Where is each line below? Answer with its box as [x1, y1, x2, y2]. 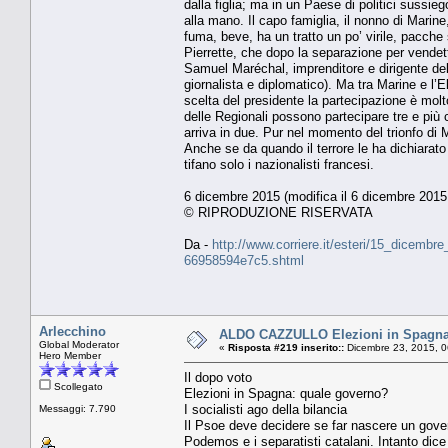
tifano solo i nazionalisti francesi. [184, 156, 374, 172]
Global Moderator [39, 338, 119, 350]
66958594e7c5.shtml [184, 252, 304, 268]
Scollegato [51, 380, 103, 392]
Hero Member [39, 349, 101, 361]
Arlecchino [39, 323, 106, 339]
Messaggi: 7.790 [39, 402, 116, 414]
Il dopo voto [184, 369, 252, 385]
